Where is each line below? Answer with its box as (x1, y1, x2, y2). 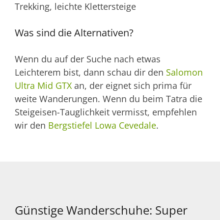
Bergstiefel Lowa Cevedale (48, 119, 156, 131)
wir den (15, 119, 48, 131)
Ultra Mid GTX (15, 79, 72, 91)
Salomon (166, 66, 203, 78)
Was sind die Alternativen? (15, 26, 134, 40)
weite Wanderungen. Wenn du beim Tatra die (15, 92, 202, 105)
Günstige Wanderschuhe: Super (15, 201, 188, 218)
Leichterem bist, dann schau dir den (15, 66, 166, 78)
